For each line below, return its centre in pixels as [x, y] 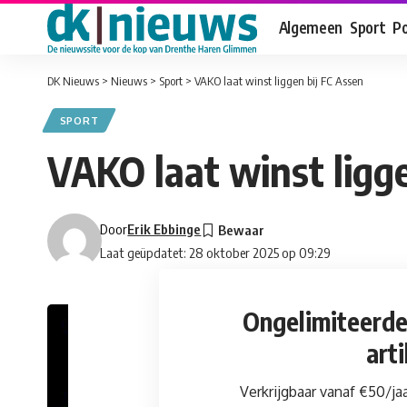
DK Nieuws [73, 81]
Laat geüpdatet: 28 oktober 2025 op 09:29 [216, 253]
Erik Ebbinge [164, 229]
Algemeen [310, 27]
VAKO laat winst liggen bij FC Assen [279, 81]
